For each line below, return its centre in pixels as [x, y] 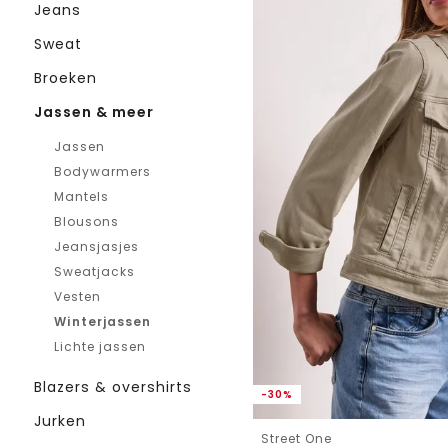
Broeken [65, 78]
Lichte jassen [100, 346]
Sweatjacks [94, 271]
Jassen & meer [94, 112]
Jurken [60, 421]
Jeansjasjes [96, 246]
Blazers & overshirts [113, 387]
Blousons [86, 221]
